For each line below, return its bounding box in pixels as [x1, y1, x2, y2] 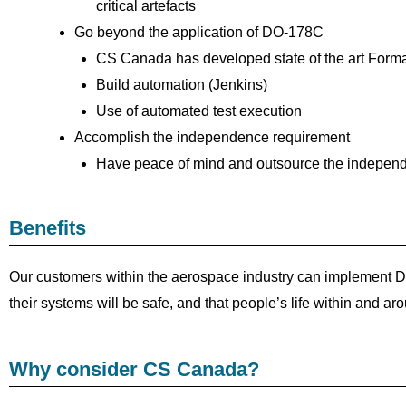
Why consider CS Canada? [9, 357, 259, 381]
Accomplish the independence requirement [74, 130, 350, 146]
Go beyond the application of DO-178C [74, 24, 324, 41]
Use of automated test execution [96, 103, 302, 120]
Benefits [9, 217, 86, 240]
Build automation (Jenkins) [96, 77, 267, 93]
